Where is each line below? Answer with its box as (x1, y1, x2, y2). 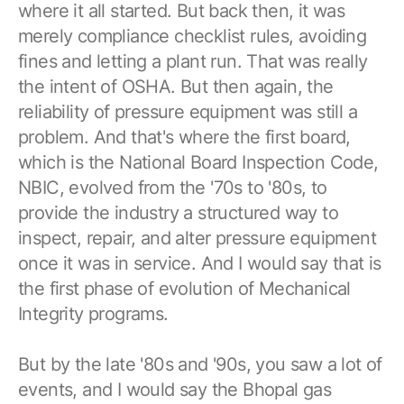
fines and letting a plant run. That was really (18, 50, 368, 72)
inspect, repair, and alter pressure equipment (18, 226, 376, 249)
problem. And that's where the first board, (18, 125, 351, 148)
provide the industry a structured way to (18, 201, 338, 224)
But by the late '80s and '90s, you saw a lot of (18, 353, 382, 375)
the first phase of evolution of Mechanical (18, 277, 351, 299)
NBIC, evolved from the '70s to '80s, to (18, 176, 327, 198)
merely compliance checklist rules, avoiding (18, 24, 367, 47)
